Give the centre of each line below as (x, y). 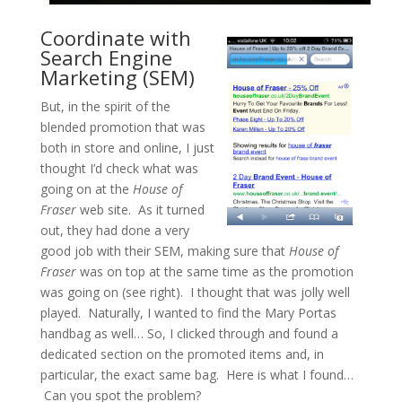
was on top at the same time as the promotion (214, 271)
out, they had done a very (114, 230)
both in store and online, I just (127, 147)
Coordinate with (115, 37)
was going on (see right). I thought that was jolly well (195, 292)
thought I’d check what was (119, 168)
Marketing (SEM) (117, 77)
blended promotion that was (122, 127)
